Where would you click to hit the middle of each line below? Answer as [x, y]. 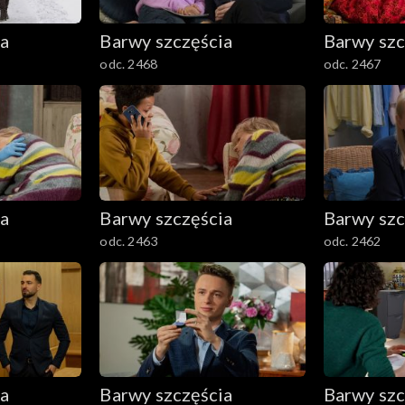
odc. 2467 [352, 63]
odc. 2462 [352, 240]
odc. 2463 [129, 240]
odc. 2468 [129, 63]
